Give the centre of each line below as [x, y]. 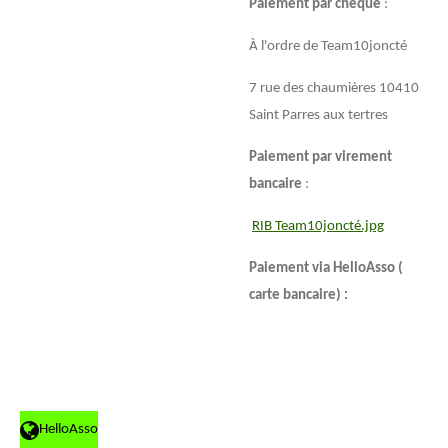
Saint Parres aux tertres [318, 115]
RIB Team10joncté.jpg [318, 226]
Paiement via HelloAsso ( [326, 268]
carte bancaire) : [298, 295]
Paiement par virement [320, 157]
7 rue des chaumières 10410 [334, 88]
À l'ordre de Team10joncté [328, 46]
